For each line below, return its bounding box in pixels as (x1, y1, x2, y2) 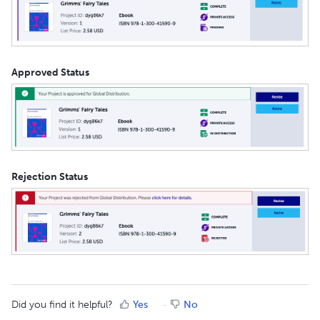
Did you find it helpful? (11, 299, 113, 311)
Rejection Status (11, 171, 88, 183)
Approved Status (11, 66, 89, 79)
